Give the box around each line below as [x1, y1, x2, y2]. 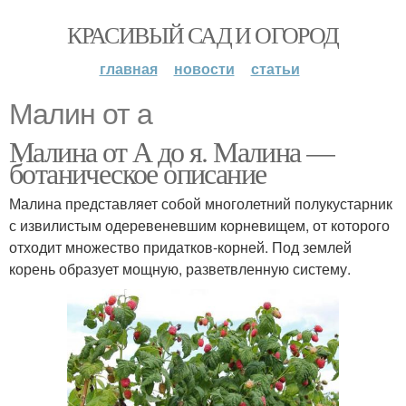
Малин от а [9, 98, 152, 130]
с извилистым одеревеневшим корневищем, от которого [9, 215, 390, 236]
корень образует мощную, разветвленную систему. [9, 258, 351, 279]
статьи [250, 58, 300, 79]
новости [173, 58, 235, 79]
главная [99, 58, 158, 79]
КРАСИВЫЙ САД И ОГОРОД [67, 19, 339, 50]
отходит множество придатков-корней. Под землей [9, 237, 352, 257]
